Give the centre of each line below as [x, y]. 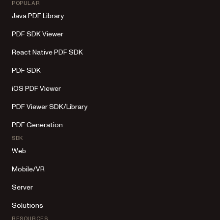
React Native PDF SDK [47, 52]
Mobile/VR [28, 169]
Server [22, 187]
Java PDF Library [38, 16]
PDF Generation [37, 125]
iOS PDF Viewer [36, 89]
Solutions [27, 206]
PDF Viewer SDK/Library [50, 107]
